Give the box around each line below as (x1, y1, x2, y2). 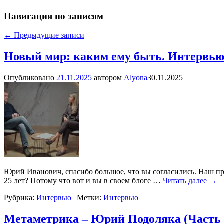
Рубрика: (4, 193, 34, 202)
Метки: (77, 193, 101, 202)
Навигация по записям (4, 10, 103, 21)
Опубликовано (4, 73, 56, 82)
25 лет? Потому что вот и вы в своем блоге (4, 176, 153, 185)
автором (94, 73, 124, 82)
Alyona (124, 73, 147, 82)
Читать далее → (163, 176, 217, 185)
